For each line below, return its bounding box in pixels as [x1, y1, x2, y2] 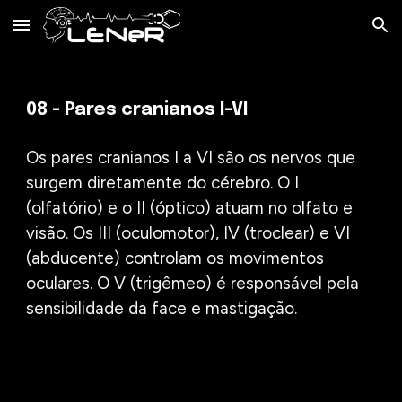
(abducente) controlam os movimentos [26, 248, 325, 268]
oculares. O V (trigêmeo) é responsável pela [26, 273, 360, 293]
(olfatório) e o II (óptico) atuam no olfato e [26, 197, 354, 218]
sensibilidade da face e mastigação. [26, 298, 298, 319]
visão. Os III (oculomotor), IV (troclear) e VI [26, 223, 351, 243]
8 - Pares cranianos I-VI [37, 100, 249, 119]
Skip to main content [14, 25, 142, 41]
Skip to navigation [275, 25, 388, 41]
